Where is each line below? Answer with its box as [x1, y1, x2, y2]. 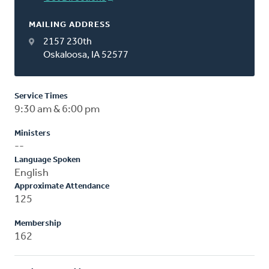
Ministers [14, 128, 50, 138]
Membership [14, 219, 61, 228]
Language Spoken [14, 155, 80, 165]
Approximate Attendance [14, 181, 109, 191]
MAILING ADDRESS [29, 20, 110, 29]
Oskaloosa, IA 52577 [43, 50, 128, 60]
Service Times [14, 91, 68, 101]
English [14, 167, 49, 179]
